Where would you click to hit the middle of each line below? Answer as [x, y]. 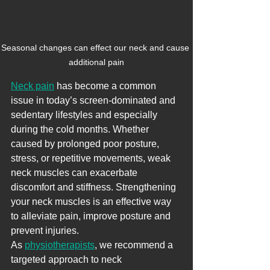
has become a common [106, 86]
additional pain [96, 62]
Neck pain [33, 86]
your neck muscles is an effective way [92, 202]
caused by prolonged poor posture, [86, 144]
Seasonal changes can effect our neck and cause [96, 48]
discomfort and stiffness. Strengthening [95, 187]
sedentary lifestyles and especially [85, 115]
